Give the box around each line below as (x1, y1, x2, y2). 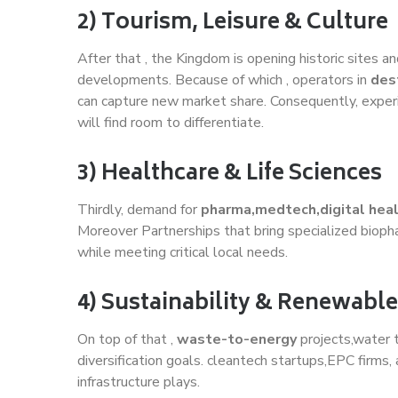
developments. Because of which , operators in (77, 69, 370, 90)
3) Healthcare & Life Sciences (77, 155, 382, 194)
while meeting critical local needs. (77, 242, 288, 262)
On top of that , (77, 329, 177, 349)
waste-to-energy (177, 329, 297, 349)
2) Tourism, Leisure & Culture (77, 4, 388, 43)
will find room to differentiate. (77, 112, 264, 132)
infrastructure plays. (77, 371, 200, 392)
